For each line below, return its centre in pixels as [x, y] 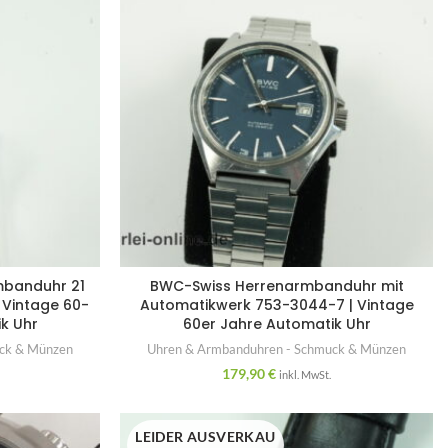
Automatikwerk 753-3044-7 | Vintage [276, 304]
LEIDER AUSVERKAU [205, 436]
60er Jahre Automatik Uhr [276, 323]
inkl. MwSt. [305, 374]
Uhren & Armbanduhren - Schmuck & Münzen [277, 348]
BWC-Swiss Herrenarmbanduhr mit [276, 285]
